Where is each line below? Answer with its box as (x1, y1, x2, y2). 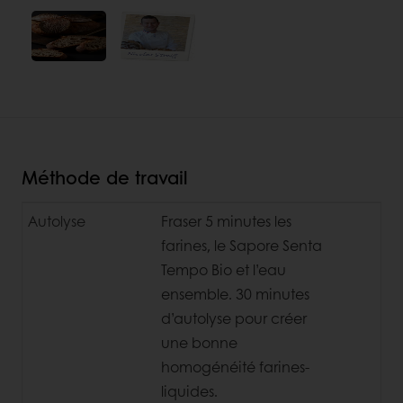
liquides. (161, 380, 218, 401)
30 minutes (236, 282, 309, 304)
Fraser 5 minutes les (161, 210, 291, 231)
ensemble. (161, 282, 236, 304)
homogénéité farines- (161, 355, 309, 377)
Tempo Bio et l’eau (161, 258, 286, 280)
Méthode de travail (22, 164, 187, 190)
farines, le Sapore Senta (161, 234, 322, 255)
